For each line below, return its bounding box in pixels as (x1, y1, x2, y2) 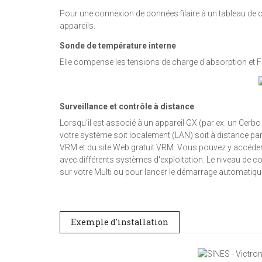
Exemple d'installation (71, 216, 168, 227)
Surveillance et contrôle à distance (60, 102, 194, 111)
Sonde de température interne (60, 41, 176, 50)
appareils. (60, 21, 95, 30)
